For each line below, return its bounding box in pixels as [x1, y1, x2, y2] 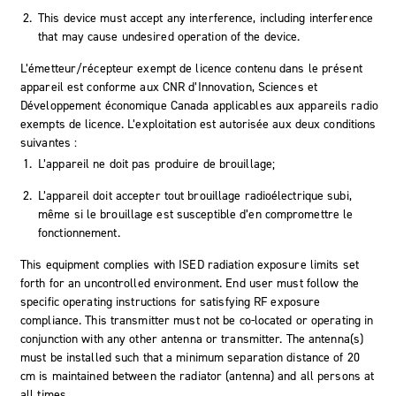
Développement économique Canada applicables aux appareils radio [20, 96, 378, 114]
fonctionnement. [38, 224, 120, 241]
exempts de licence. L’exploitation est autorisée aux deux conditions [20, 115, 377, 133]
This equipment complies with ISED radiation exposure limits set [20, 255, 359, 273]
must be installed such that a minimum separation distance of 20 [20, 348, 360, 366]
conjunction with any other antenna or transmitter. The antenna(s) [20, 330, 364, 347]
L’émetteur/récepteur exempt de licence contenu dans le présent [20, 59, 362, 77]
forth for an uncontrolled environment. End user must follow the [20, 274, 359, 292]
